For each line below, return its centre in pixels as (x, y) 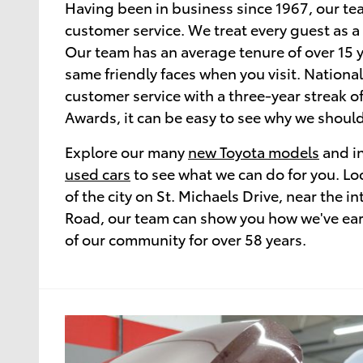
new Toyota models (254, 152)
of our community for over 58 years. (186, 239)
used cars (98, 173)
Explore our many (126, 152)
